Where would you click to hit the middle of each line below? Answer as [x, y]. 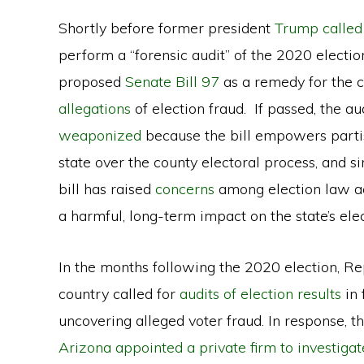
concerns [185, 189]
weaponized [100, 135]
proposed [92, 82]
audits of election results [260, 294]
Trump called [318, 28]
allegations [97, 108]
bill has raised [107, 189]
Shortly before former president [167, 28]
